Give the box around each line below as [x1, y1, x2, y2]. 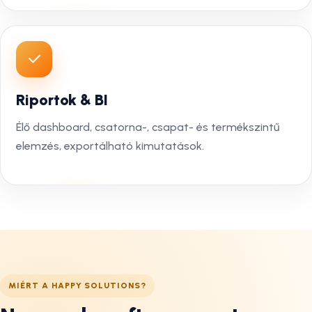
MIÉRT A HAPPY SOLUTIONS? [8, 281, 147, 290]
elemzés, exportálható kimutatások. [16, 139, 204, 153]
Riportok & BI [16, 91, 108, 109]
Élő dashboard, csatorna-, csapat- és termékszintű [16, 120, 279, 134]
